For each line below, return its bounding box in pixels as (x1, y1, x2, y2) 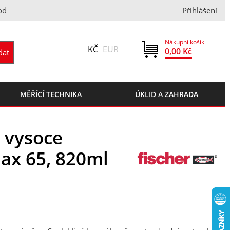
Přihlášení (182, 5, 217, 15)
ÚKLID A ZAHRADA (135, 89, 199, 99)
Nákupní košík (165, 37, 204, 46)
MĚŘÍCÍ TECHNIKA (20, 89, 82, 99)
